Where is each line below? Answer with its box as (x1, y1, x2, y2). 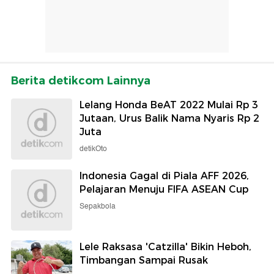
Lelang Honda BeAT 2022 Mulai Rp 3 (80, 98, 258, 111)
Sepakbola (80, 200, 116, 212)
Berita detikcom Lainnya (11, 73, 150, 87)
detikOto (80, 143, 107, 155)
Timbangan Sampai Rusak (80, 254, 208, 266)
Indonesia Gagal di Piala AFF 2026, (80, 169, 249, 182)
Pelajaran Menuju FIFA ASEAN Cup (80, 183, 248, 195)
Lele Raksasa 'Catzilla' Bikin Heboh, (80, 240, 251, 253)
